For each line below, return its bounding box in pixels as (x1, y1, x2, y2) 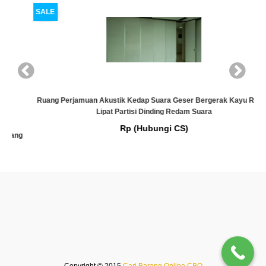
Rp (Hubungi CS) (99, 123, 167, 134)
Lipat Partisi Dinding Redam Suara (75, 107, 191, 116)
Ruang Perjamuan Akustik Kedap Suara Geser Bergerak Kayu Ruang (16, 96, 250, 105)
